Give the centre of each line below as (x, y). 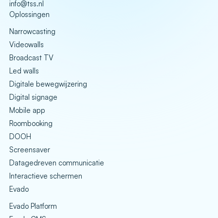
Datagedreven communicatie (57, 163)
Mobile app (27, 110)
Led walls (24, 71)
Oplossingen (29, 14)
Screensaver (30, 149)
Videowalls (27, 44)
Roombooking (31, 123)
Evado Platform (33, 206)
